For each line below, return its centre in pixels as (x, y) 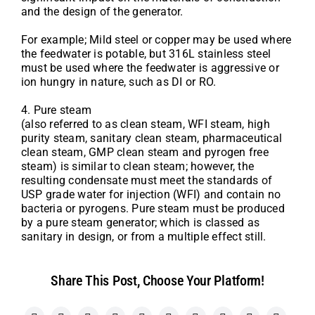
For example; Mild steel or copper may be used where (156, 40)
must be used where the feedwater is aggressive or (150, 68)
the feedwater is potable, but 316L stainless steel (146, 54)
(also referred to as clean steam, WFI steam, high (145, 124)
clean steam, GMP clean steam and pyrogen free (144, 152)
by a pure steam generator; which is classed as (140, 223)
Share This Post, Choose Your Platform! (157, 281)
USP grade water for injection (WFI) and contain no (150, 194)
